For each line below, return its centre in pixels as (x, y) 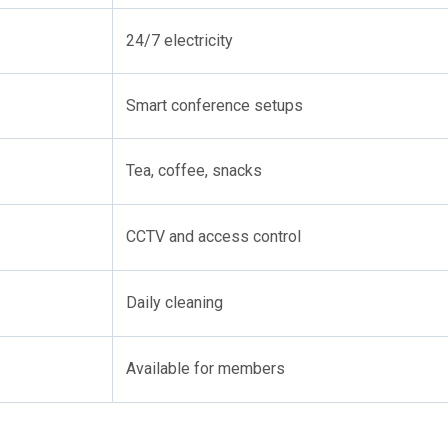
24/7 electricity (179, 40)
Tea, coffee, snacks (194, 170)
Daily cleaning (174, 302)
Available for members (205, 368)
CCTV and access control (213, 236)
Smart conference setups (214, 105)
